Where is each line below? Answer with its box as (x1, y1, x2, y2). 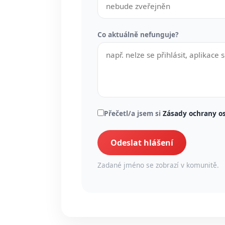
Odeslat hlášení (110, 137, 173, 149)
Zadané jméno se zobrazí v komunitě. (97, 160, 219, 170)
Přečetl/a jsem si (104, 108, 163, 119)
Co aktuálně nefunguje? (97, 30, 178, 40)
